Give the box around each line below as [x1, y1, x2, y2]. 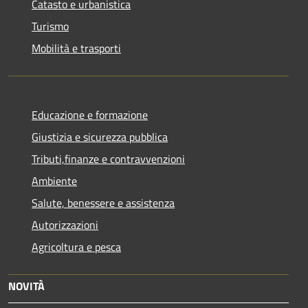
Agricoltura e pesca [32, 238, 121, 255]
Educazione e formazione [32, 106, 148, 123]
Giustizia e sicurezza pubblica [32, 128, 168, 145]
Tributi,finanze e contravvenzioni [32, 150, 185, 167]
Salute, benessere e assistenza [32, 194, 175, 211]
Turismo [32, 17, 69, 34]
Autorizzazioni [32, 216, 98, 233]
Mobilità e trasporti [32, 39, 121, 56]
